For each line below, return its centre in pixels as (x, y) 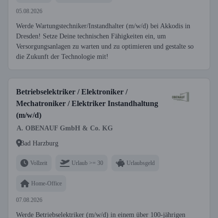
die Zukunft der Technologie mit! (62, 57)
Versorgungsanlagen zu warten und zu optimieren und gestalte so (105, 46)
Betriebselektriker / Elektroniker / (72, 92)
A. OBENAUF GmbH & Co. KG (65, 128)
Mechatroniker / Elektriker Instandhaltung (87, 103)
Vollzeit (39, 163)
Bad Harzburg (39, 143)
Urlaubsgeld (141, 163)
